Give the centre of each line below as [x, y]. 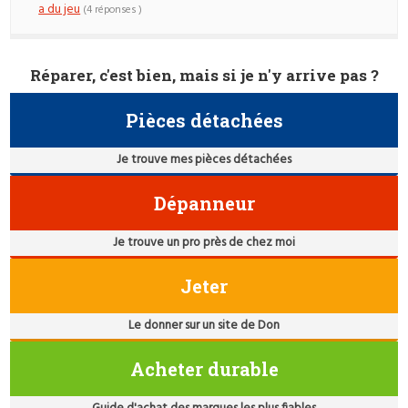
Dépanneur [204, 204]
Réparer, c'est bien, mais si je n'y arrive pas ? [204, 76]
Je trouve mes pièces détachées [204, 160]
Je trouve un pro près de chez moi [204, 243]
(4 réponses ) [113, 10]
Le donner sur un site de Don [204, 326]
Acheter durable [204, 369]
